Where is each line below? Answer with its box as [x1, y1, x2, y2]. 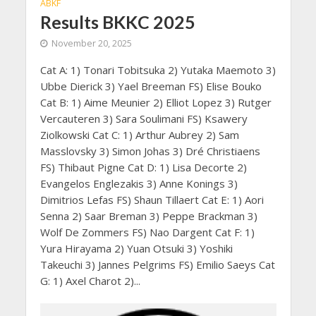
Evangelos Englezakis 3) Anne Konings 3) [39, 176, 238, 190]
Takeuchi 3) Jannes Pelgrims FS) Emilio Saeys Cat [39, 257, 275, 272]
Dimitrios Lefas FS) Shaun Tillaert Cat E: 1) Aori [39, 193, 264, 207]
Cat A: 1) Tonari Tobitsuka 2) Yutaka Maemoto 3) [39, 63, 276, 77]
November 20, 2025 [51, 37, 132, 49]
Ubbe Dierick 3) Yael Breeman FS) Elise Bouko [39, 79, 262, 93]
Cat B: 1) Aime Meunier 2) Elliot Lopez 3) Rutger [39, 95, 272, 109]
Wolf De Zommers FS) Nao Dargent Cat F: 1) [39, 225, 255, 239]
